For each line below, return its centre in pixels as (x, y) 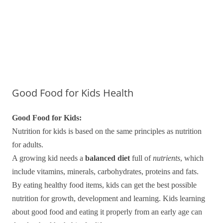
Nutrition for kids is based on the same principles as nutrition (107, 131)
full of (141, 158)
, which (192, 158)
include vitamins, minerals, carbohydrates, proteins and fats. (105, 171)
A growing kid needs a (49, 158)
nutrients (167, 158)
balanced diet (108, 158)
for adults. (28, 145)
